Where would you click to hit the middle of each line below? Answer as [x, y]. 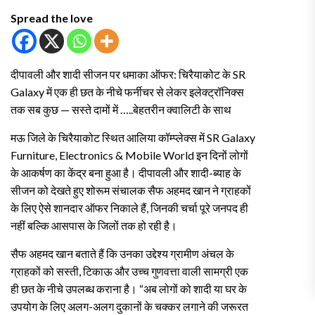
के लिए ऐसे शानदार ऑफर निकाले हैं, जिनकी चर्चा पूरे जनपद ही [129, 207]
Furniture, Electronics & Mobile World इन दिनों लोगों [129, 155]
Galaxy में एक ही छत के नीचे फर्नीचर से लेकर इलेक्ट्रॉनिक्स [127, 91]
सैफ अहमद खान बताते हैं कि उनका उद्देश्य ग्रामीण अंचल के [122, 253]
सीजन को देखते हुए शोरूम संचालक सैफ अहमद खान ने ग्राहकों [131, 190]
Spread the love [52, 18]
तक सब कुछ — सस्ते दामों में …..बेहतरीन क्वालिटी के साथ [121, 109]
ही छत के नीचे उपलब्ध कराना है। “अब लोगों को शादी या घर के [129, 288]
